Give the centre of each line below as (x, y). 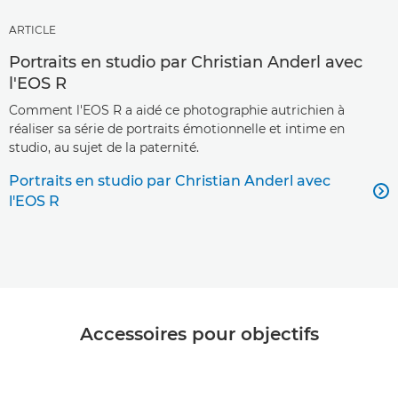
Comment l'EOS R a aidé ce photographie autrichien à (177, 110)
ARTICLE (32, 29)
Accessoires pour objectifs (199, 334)
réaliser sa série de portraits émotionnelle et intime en (177, 128)
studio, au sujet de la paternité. (104, 147)
